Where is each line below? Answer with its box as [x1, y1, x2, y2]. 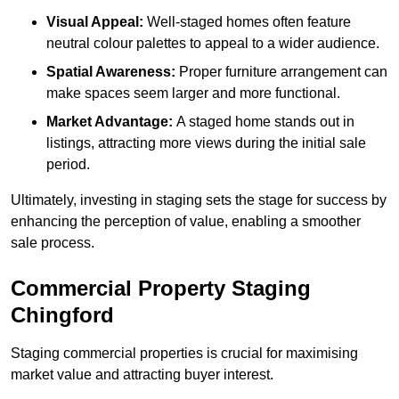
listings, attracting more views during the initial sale [46, 135, 366, 151]
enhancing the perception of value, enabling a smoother [11, 214, 361, 230]
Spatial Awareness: [46, 64, 175, 80]
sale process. [11, 235, 94, 251]
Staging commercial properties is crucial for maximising [11, 346, 358, 362]
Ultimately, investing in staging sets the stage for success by [11, 192, 387, 208]
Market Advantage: [46, 114, 173, 130]
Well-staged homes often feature [143, 14, 351, 30]
